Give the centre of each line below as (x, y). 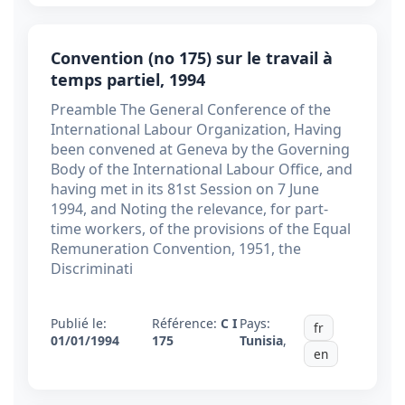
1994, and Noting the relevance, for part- (189, 209)
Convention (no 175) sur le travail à (192, 58)
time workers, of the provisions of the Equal (201, 229)
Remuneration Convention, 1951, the (176, 249)
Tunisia (261, 341)
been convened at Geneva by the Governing (200, 150)
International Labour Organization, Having (196, 130)
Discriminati (92, 269)
